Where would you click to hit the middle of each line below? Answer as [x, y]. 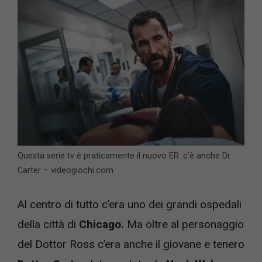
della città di [48, 224]
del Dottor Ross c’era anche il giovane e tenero [131, 244]
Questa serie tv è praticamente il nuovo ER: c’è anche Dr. [125, 156]
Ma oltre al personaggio [184, 224]
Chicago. [101, 224]
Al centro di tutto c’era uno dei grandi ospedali [130, 204]
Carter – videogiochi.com [65, 170]
